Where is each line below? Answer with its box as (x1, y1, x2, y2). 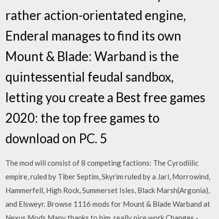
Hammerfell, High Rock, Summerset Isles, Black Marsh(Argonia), (5, 185, 210, 195)
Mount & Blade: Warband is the (5, 48, 179, 64)
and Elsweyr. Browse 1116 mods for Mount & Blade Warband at (5, 199, 211, 208)
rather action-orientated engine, (5, 7, 186, 23)
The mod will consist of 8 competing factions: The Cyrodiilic (5, 158, 199, 167)
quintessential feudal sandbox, (5, 68, 174, 85)
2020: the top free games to (5, 109, 160, 126)
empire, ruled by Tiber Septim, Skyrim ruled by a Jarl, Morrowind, (5, 172, 211, 181)
